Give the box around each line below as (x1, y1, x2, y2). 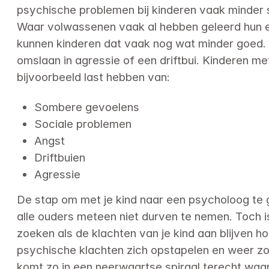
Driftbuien (34, 150, 85, 165)
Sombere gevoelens (34, 100, 139, 114)
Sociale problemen (34, 116, 131, 131)
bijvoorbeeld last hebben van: (17, 70, 171, 85)
